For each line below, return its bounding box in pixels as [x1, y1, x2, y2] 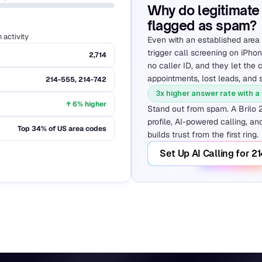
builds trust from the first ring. [147, 129, 258, 140]
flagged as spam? [147, 18, 257, 33]
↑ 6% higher [66, 99, 106, 109]
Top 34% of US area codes [18, 124, 106, 133]
